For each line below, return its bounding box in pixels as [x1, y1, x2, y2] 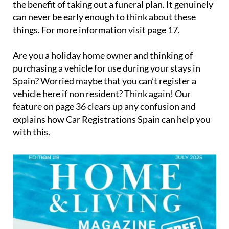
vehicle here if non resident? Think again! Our [13, 87, 191, 99]
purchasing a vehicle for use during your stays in [13, 62, 200, 74]
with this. [13, 126, 50, 138]
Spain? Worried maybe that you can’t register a [13, 75, 196, 86]
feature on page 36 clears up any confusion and [13, 100, 196, 112]
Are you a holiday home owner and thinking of [13, 49, 193, 61]
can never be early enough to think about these [13, 11, 196, 22]
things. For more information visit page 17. [13, 24, 180, 35]
